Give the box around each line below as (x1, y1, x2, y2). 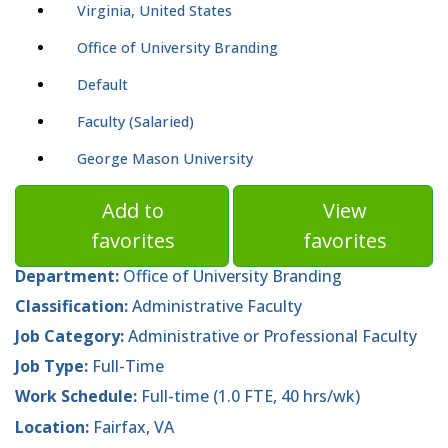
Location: (15, 415, 93, 438)
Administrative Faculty (128, 294, 302, 317)
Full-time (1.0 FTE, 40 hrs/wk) (141, 385, 360, 408)
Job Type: (15, 355, 88, 378)
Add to (102, 196, 165, 224)
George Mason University (77, 148, 253, 168)
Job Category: (15, 325, 128, 348)
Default (77, 74, 128, 94)
